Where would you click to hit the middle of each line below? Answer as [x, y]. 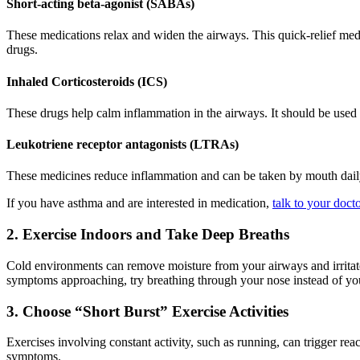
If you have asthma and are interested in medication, [139, 203]
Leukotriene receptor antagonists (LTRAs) [123, 145]
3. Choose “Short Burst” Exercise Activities [147, 311]
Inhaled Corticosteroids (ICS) [87, 81]
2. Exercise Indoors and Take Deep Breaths [148, 235]
